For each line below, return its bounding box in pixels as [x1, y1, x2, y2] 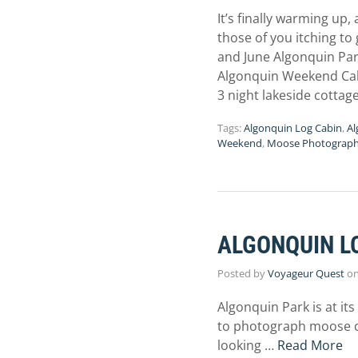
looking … [217, 336, 277, 354]
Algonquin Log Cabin [244, 121, 342, 135]
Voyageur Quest [268, 266, 344, 280]
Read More [277, 336, 343, 354]
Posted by [217, 266, 268, 280]
